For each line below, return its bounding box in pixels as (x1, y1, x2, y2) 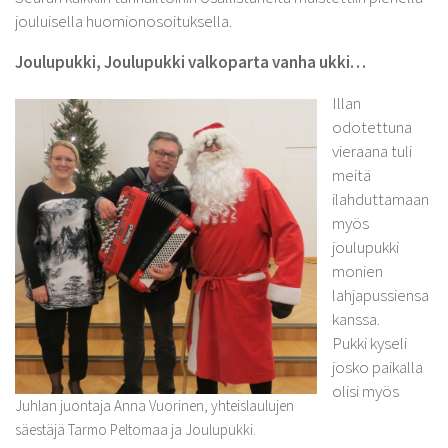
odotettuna (332, 116, 412, 139)
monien (332, 260, 383, 283)
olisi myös (332, 380, 399, 403)
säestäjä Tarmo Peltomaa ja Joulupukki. (15, 419, 256, 439)
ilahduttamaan (332, 188, 429, 211)
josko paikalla (332, 356, 423, 379)
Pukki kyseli (332, 332, 407, 355)
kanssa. (332, 308, 380, 331)
